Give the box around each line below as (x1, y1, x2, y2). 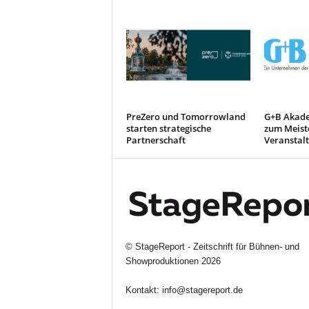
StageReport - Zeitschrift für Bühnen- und (134, 241, 299, 252)
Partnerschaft (126, 134, 186, 146)
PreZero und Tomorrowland (126, 110, 246, 123)
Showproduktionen (125, 256, 199, 267)
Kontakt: (125, 285, 162, 296)
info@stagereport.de (161, 285, 243, 296)
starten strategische (126, 122, 211, 134)
